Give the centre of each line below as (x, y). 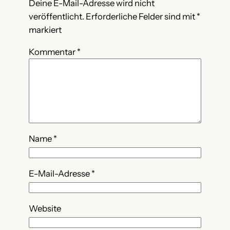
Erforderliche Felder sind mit (141, 17)
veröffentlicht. (56, 17)
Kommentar (53, 52)
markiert (45, 30)
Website (45, 208)
